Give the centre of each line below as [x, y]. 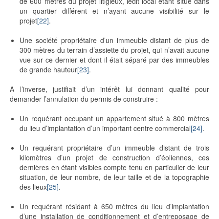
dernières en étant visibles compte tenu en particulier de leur [114, 167]
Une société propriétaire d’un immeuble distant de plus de [114, 40]
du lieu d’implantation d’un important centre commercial [105, 128]
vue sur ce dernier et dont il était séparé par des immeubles [114, 60]
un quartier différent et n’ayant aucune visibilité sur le [114, 11]
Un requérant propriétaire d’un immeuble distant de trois [114, 148]
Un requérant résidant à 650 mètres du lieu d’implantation [114, 207]
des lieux [33, 187]
